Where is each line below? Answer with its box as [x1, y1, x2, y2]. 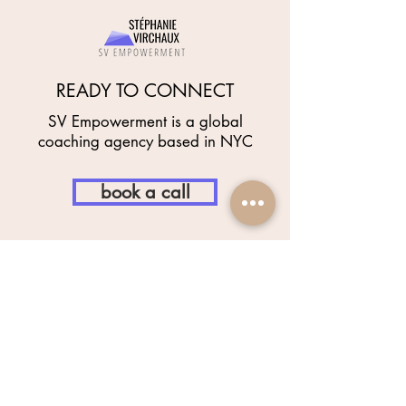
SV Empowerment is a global [47, 111, 243, 131]
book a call [100, 180, 190, 204]
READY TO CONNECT [56, 79, 234, 102]
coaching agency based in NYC [37, 131, 253, 151]
